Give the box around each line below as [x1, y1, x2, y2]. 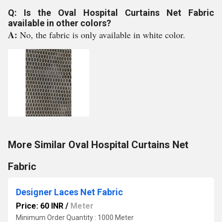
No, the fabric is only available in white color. [20, 29, 185, 41]
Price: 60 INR [16, 201, 63, 211]
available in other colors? [8, 18, 111, 28]
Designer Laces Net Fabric [16, 187, 123, 197]
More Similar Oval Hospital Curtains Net [8, 139, 188, 151]
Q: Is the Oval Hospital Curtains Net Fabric [8, 7, 214, 18]
